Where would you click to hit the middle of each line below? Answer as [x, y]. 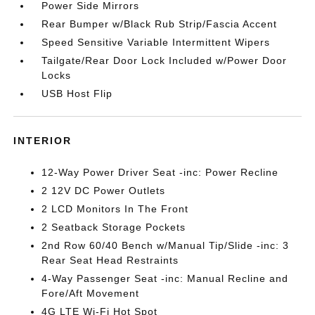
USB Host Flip [77, 94]
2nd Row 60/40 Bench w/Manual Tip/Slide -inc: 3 [166, 245]
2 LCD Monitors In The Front [115, 209]
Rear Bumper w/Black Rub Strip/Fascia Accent [160, 24]
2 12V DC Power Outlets [104, 191]
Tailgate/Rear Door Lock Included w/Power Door [165, 60]
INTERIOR [43, 141]
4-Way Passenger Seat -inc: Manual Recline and [165, 278]
